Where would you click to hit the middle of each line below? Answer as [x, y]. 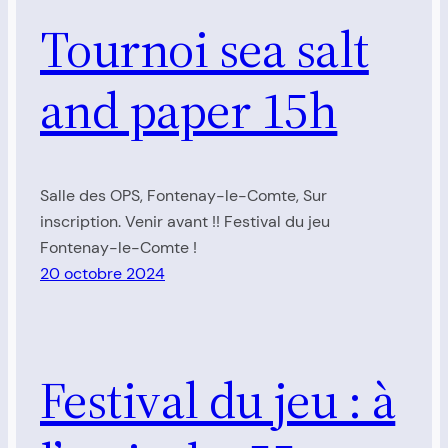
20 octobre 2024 [102, 274]
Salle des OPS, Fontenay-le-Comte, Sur [183, 196]
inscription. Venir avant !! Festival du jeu [185, 222]
